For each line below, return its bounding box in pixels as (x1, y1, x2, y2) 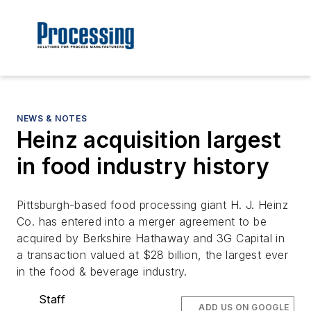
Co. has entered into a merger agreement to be (17, 215, 267, 229)
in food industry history (17, 153, 270, 180)
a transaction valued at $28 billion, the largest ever (17, 248, 289, 262)
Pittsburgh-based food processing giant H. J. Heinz (17, 198, 288, 212)
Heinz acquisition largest (17, 126, 281, 154)
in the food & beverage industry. (17, 264, 187, 279)
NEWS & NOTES (17, 113, 87, 124)
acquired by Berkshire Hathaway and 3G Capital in (17, 231, 285, 246)
